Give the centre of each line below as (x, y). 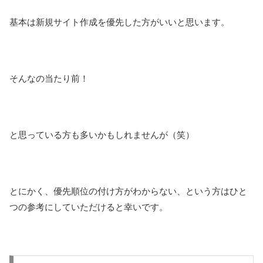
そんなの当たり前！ (49, 79)
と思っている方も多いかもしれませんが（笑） (102, 135)
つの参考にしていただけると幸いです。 (89, 207)
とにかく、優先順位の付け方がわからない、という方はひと (128, 191)
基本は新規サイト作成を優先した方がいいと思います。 (119, 22)
